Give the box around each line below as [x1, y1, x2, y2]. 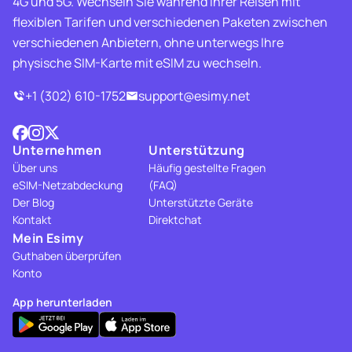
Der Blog [13, 195, 54, 210]
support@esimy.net [138, 87, 250, 104]
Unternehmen [13, 141, 102, 159]
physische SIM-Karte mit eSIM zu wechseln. [13, 54, 262, 71]
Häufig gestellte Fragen [148, 160, 266, 175]
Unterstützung [148, 141, 245, 159]
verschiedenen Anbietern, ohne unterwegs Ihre [13, 34, 284, 51]
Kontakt [13, 212, 52, 227]
